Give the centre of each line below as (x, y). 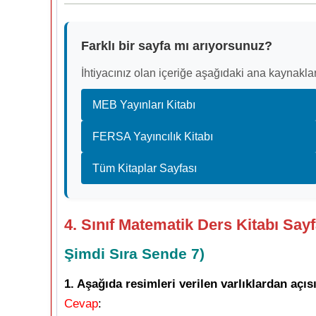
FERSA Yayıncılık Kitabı (153, 136)
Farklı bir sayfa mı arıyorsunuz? (177, 46)
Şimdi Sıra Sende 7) (134, 254)
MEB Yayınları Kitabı (144, 105)
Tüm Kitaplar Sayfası (145, 168)
